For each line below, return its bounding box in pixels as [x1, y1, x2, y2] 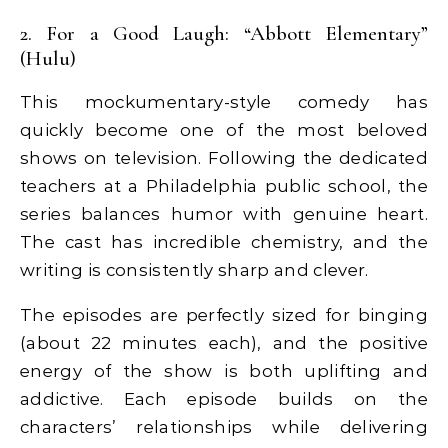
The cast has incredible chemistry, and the [20, 231, 428, 252]
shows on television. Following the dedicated [20, 147, 428, 168]
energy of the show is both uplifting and [20, 360, 428, 381]
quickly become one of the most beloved [20, 119, 428, 140]
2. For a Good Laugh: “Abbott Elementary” [20, 20, 428, 46]
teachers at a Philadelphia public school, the [20, 175, 428, 196]
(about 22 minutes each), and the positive [20, 332, 428, 353]
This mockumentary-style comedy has [20, 91, 428, 112]
